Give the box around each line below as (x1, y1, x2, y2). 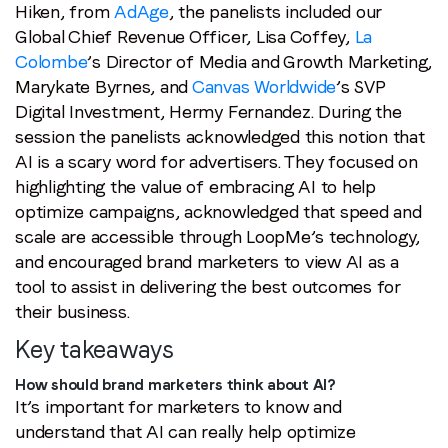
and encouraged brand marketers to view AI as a (15, 250, 399, 272)
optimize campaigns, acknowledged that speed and (15, 200, 422, 222)
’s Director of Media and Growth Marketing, (87, 50, 433, 72)
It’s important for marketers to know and (15, 395, 342, 417)
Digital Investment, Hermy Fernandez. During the (15, 100, 402, 122)
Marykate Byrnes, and (15, 75, 192, 97)
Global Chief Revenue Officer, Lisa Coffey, (15, 25, 355, 47)
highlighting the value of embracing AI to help (15, 175, 376, 197)
